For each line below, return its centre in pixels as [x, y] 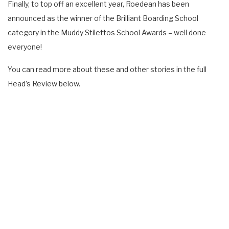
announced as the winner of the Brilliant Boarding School [103, 18]
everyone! [25, 47]
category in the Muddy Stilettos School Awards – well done [107, 32]
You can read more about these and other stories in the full [107, 69]
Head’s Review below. [44, 83]
